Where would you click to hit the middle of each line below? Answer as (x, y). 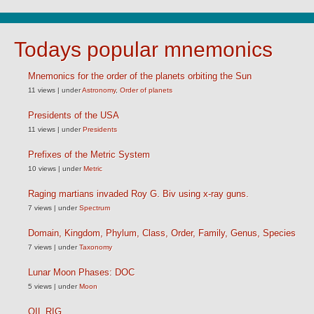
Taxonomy (96, 247)
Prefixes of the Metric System (89, 155)
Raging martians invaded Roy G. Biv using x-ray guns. (138, 194)
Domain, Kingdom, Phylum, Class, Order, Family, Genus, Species (162, 233)
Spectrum (95, 208)
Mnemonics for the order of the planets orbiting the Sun (140, 76)
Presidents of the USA (74, 115)
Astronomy (99, 90)
